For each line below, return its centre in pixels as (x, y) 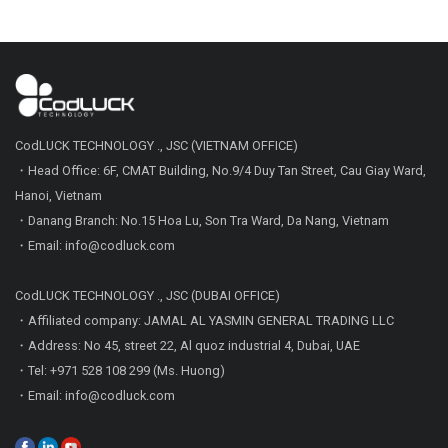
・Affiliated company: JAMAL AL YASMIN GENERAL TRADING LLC (204, 321)
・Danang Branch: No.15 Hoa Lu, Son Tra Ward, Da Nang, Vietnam (202, 221)
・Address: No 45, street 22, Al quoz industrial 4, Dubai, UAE (187, 346)
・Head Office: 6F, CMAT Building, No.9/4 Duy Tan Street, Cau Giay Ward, (220, 171)
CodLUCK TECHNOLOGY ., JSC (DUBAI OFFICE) (147, 296)
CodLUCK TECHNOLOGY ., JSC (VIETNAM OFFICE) (156, 146)
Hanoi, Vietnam (58, 196)
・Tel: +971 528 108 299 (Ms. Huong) (120, 371)
